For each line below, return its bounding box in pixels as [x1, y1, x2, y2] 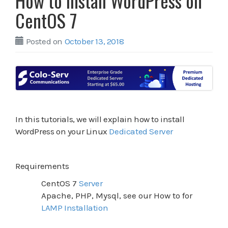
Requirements [15, 161, 69, 172]
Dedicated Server [109, 126, 174, 137]
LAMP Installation [41, 203, 108, 213]
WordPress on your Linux [15, 126, 109, 137]
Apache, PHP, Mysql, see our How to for [41, 190, 192, 201]
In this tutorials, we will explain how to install [15, 114, 185, 125]
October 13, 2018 [64, 36, 124, 46]
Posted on [24, 36, 65, 46]
